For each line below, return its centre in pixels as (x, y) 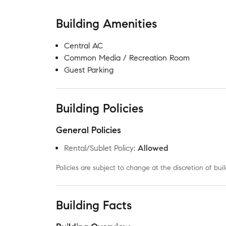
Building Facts (94, 205)
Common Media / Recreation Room (127, 58)
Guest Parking (89, 70)
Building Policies (100, 108)
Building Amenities (106, 24)
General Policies (89, 130)
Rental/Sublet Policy (99, 148)
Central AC (83, 46)
